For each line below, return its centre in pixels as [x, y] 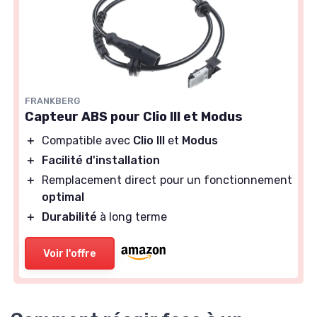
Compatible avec [87, 140]
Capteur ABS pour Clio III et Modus [134, 116]
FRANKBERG [52, 100]
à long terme [132, 217]
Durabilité [69, 217]
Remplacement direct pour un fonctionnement [167, 180]
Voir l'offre [70, 253]
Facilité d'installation [101, 160]
